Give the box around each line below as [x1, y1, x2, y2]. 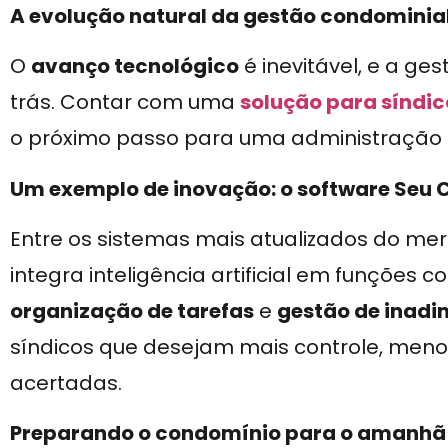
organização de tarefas [10, 297, 254, 326]
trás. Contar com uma [10, 88, 240, 117]
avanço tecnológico [31, 52, 239, 81]
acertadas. [10, 369, 122, 398]
